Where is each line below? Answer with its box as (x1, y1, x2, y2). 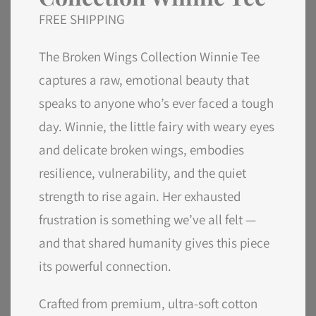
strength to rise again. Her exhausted (39, 188, 241, 205)
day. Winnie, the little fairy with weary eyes (39, 118, 274, 135)
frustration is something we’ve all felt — (39, 211, 256, 228)
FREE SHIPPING (39, 11, 125, 28)
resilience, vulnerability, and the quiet (39, 164, 246, 181)
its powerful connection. (39, 257, 171, 274)
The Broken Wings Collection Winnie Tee (39, 48, 260, 65)
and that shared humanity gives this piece (39, 234, 269, 251)
